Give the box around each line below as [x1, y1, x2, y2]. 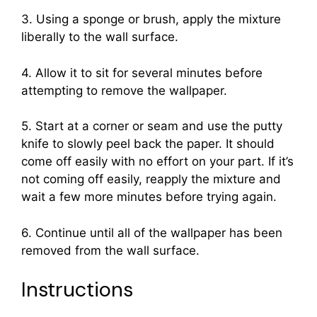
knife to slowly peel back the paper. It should [21, 137, 275, 151]
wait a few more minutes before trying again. [21, 190, 277, 204]
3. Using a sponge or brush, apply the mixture [21, 12, 281, 27]
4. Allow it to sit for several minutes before [21, 65, 263, 80]
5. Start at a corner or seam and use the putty [21, 119, 282, 134]
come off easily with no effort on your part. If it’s [21, 154, 294, 169]
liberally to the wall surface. [21, 30, 178, 45]
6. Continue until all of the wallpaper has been [21, 225, 282, 240]
